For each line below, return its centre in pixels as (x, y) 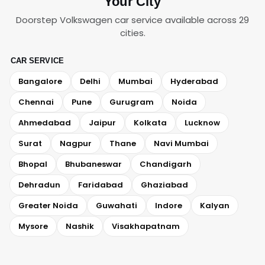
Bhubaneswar (93, 164)
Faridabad (101, 185)
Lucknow (202, 123)
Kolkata (150, 123)
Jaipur (102, 123)
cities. (132, 33)
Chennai (36, 102)
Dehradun (39, 185)
